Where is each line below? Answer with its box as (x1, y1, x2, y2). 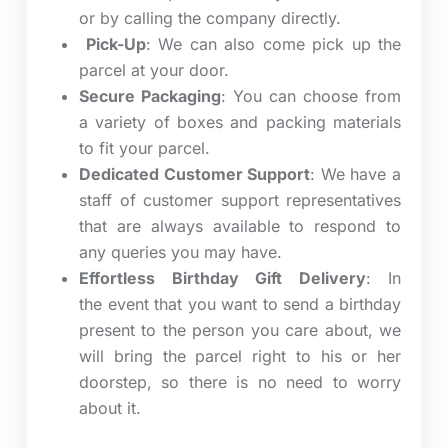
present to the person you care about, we (79, 320, 401, 341)
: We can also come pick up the (145, 34, 401, 55)
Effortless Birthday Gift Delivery (79, 268, 366, 289)
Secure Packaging (79, 86, 221, 107)
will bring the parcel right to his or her (79, 346, 401, 367)
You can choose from (233, 86, 401, 107)
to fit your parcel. (79, 138, 210, 159)
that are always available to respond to (79, 216, 401, 237)
